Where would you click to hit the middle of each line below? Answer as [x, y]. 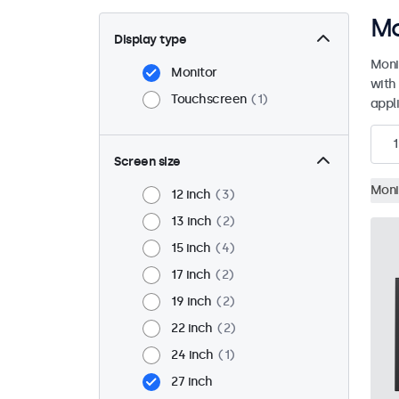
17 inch [191, 275]
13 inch [191, 222]
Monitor [194, 73]
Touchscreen [209, 100]
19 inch [191, 302]
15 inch [191, 248]
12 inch [191, 195]
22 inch [192, 329]
